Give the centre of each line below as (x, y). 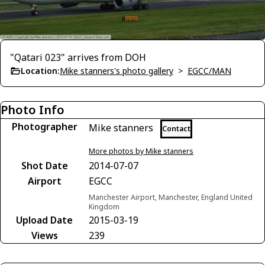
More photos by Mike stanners (141, 151)
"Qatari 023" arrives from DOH (78, 57)
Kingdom (104, 206)
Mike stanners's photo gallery (117, 70)
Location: (40, 70)
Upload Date (44, 220)
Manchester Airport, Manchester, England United (171, 197)
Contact (176, 128)
